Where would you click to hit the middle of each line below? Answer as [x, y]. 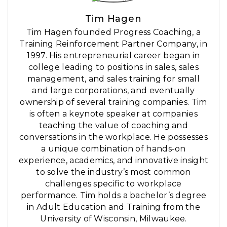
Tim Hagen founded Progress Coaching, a [113, 32]
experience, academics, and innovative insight [113, 161]
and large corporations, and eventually [113, 91]
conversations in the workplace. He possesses [113, 137]
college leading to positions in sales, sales [113, 67]
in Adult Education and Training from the [113, 207]
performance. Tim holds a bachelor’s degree [113, 196]
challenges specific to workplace [113, 184]
